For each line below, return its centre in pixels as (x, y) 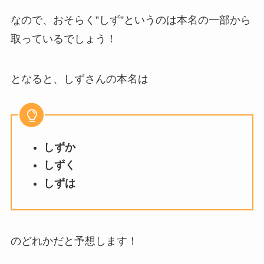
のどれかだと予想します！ (74, 241)
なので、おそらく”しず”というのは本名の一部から (131, 20)
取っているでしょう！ (63, 39)
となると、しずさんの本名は (79, 79)
